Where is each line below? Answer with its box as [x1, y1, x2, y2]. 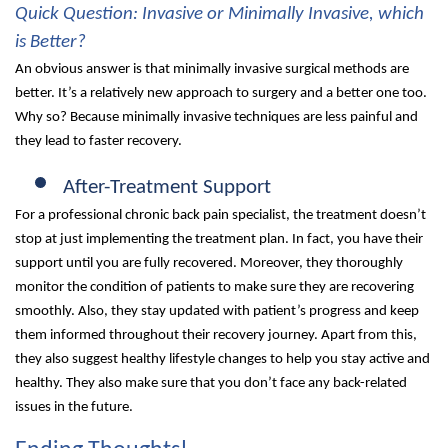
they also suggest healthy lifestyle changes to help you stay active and [15, 351, 430, 367]
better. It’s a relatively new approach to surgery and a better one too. [15, 85, 427, 101]
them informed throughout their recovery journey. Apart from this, [15, 327, 417, 343]
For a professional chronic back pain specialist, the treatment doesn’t [15, 207, 426, 223]
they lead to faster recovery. [15, 133, 182, 149]
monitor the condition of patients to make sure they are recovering [15, 279, 414, 295]
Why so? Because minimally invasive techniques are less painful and [15, 109, 418, 125]
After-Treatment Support [63, 176, 271, 198]
